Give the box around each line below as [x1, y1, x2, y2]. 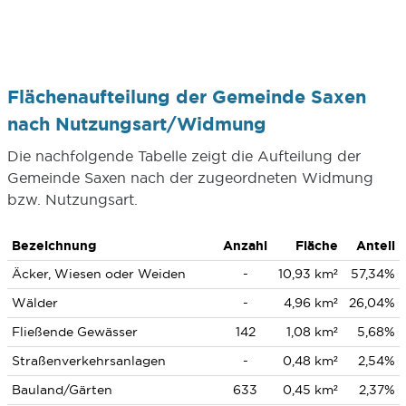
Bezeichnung [11, 238, 96, 253]
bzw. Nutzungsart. [6, 191, 138, 208]
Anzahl [223, 238, 267, 253]
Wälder [11, 295, 58, 310]
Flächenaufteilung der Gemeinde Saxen [6, 86, 366, 107]
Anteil [355, 238, 395, 253]
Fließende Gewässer [11, 324, 138, 339]
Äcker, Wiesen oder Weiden [11, 266, 186, 281]
